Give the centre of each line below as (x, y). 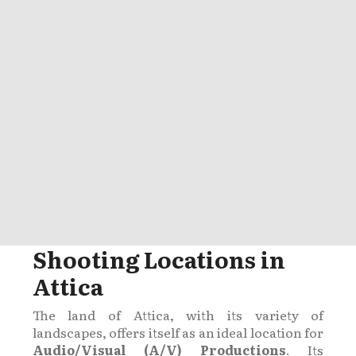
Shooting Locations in (159, 259)
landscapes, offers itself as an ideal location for (178, 332)
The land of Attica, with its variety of (178, 314)
